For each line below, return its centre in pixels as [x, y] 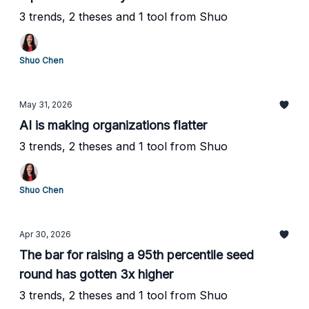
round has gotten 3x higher [96, 274]
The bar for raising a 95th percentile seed [137, 255]
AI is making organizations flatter [113, 125]
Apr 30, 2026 [45, 234]
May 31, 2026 [46, 104]
